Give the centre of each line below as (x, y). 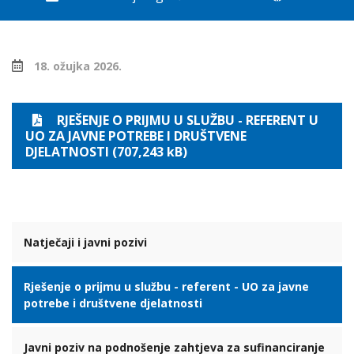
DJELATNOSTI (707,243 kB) (106, 152)
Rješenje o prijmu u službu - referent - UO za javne (166, 286)
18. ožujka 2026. (78, 66)
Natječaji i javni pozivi (85, 242)
